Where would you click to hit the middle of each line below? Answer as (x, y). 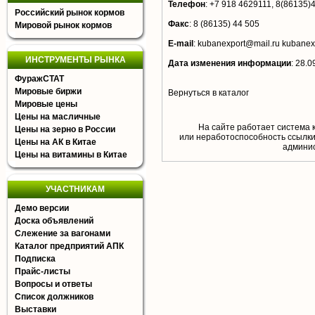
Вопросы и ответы (53, 284)
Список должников (54, 297)
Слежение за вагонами (63, 233)
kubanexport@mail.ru (239, 44)
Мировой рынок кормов (63, 25)
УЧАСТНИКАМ (75, 189)
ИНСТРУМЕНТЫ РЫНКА (75, 60)
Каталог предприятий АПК (69, 246)
